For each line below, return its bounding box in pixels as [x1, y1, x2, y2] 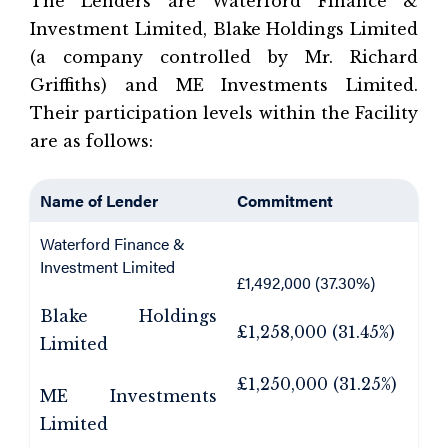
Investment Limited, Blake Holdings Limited [30, 19, 418, 39]
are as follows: [30, 131, 153, 151]
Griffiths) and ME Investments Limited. [30, 75, 418, 95]
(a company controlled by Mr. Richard [30, 47, 418, 67]
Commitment [237, 189, 333, 212]
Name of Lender [40, 189, 158, 212]
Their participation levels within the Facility [30, 103, 418, 123]
